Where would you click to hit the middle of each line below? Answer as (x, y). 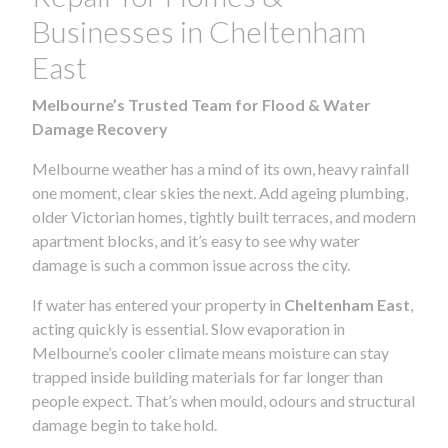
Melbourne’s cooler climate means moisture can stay (210, 352)
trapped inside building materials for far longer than (207, 376)
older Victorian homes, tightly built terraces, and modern (224, 216)
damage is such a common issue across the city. (191, 264)
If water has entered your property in (158, 304)
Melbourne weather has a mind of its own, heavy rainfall (220, 168)
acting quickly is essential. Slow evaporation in (188, 328)
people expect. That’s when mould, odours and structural (223, 400)
